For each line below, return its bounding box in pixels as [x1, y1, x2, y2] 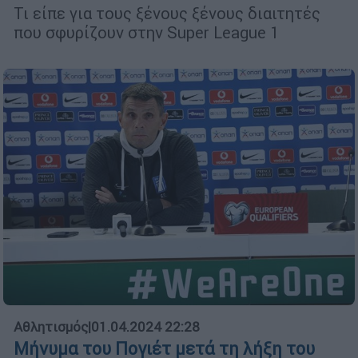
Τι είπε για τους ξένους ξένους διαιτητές [14, 2, 320, 23]
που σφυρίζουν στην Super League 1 [14, 22, 279, 42]
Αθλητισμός [14, 318, 88, 336]
